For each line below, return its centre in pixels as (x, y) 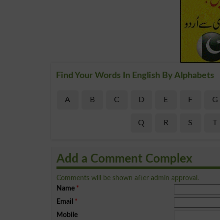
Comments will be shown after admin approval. (128, 178)
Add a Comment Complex (124, 159)
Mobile (67, 215)
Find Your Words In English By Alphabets (135, 75)
